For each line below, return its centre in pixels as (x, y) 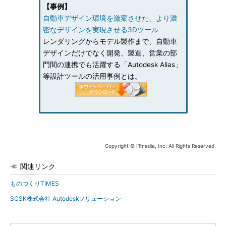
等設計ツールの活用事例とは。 (92, 76)
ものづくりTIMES (35, 183)
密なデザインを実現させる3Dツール (100, 30)
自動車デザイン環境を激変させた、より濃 (110, 18)
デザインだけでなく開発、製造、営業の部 (110, 53)
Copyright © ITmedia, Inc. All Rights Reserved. (160, 146)
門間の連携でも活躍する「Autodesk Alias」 (112, 65)
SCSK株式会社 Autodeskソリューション (66, 199)
